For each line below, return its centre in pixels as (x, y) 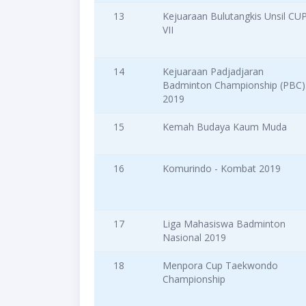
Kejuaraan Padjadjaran (213, 72)
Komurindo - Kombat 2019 (222, 169)
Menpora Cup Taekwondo (220, 266)
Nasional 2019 (194, 238)
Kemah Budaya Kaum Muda (225, 127)
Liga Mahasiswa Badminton (224, 224)
